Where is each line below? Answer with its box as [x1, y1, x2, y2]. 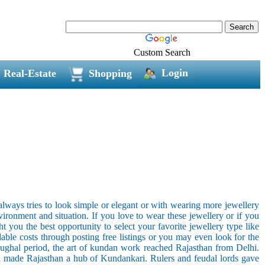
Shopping [88, 67, 132, 79]
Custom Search [134, 47, 190, 57]
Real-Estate [3, 67, 56, 79]
